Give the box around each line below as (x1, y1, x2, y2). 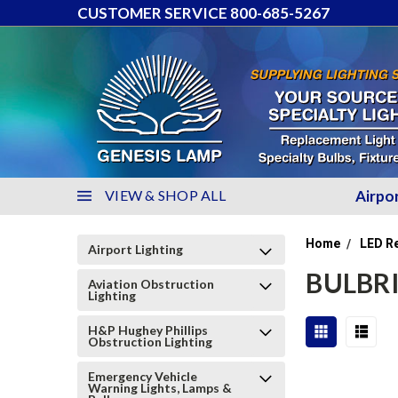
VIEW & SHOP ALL (105, 187, 226, 203)
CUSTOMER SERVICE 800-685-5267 (77, 4, 330, 22)
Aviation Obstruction (88, 276, 214, 291)
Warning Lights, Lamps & (88, 380, 232, 395)
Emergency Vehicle (88, 369, 197, 384)
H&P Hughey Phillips (88, 322, 208, 338)
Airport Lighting (88, 242, 183, 257)
